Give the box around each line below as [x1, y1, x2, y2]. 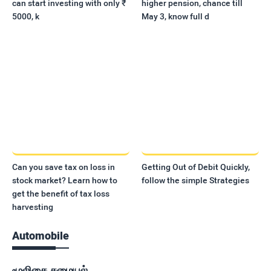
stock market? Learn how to [12, 175, 117, 186]
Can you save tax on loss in [12, 162, 115, 172]
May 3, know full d [142, 11, 210, 21]
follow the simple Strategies [142, 175, 250, 186]
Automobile [12, 229, 69, 243]
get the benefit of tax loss [12, 189, 109, 199]
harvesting [12, 202, 53, 212]
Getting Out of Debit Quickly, [142, 162, 250, 172]
